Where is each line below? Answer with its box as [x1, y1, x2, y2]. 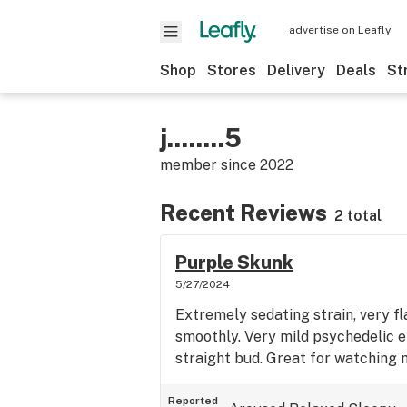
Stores [207, 62, 256, 79]
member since [160, 156, 260, 174]
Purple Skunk [175, 252, 293, 273]
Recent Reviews [160, 200, 327, 225]
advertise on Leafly [289, 24, 391, 36]
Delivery [267, 62, 325, 79]
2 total [334, 207, 382, 224]
